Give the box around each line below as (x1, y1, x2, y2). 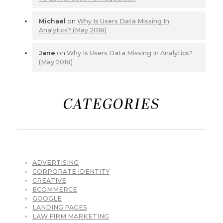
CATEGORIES (63, 97, 160, 113)
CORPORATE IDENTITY (32, 167, 110, 175)
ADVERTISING (32, 158, 79, 166)
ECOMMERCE (32, 185, 77, 193)
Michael (38, 17, 66, 25)
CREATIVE (32, 176, 66, 184)
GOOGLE (32, 194, 62, 202)
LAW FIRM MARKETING (32, 212, 109, 220)
